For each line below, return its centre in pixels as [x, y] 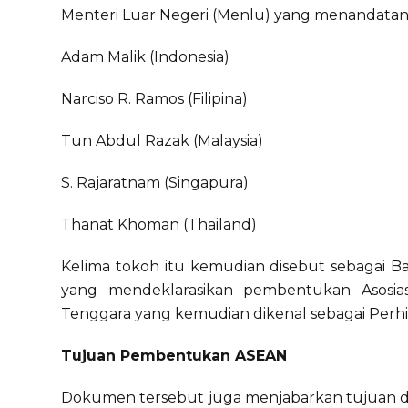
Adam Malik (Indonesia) [146, 57]
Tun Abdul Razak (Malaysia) [163, 141]
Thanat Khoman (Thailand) [159, 224]
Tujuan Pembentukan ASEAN [174, 356]
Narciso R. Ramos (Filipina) [155, 99]
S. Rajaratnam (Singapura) [155, 183]
